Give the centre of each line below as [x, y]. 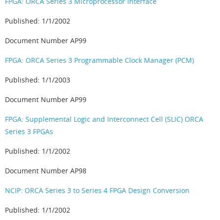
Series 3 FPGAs [29, 131]
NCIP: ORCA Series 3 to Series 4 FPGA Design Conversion [97, 190]
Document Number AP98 [46, 171]
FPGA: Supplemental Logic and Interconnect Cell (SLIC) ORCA [104, 119]
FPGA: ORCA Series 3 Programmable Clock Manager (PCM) [99, 60]
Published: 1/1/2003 [38, 80]
